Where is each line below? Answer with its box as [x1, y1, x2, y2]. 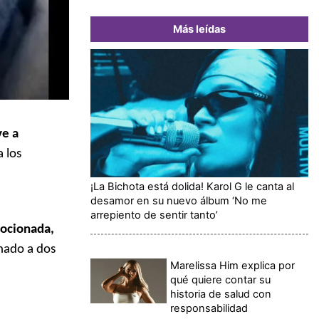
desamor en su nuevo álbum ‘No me [90, 194, 267, 207]
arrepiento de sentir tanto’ [90, 208, 218, 221]
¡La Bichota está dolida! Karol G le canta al [90, 179, 294, 193]
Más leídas [173, 22, 226, 36]
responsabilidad [170, 301, 249, 315]
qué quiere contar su [170, 273, 271, 286]
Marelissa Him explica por [170, 258, 296, 272]
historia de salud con [170, 287, 272, 300]
